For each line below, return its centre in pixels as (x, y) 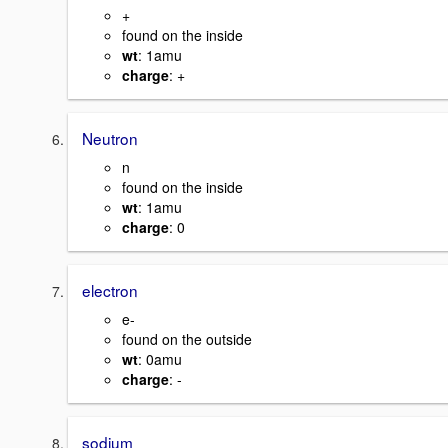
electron (110, 290)
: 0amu (160, 358)
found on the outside (187, 338)
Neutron (110, 138)
